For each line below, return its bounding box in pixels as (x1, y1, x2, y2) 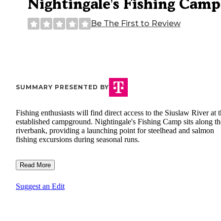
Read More (20, 161, 51, 169)
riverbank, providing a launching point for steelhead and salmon (16, 126, 214, 135)
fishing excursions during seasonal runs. (16, 135, 140, 144)
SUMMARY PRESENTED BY (16, 83, 109, 91)
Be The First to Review (91, 19, 181, 29)
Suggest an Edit (16, 182, 65, 191)
